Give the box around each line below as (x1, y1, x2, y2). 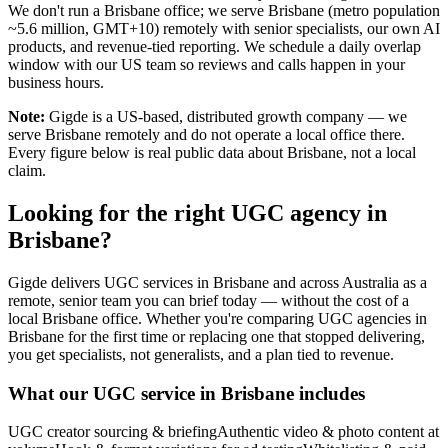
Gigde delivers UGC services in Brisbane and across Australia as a (8, 274, 427, 291)
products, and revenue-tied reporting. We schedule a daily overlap (8, 38, 421, 56)
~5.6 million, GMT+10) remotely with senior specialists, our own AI (8, 20, 440, 38)
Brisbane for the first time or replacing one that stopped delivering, (8, 328, 425, 345)
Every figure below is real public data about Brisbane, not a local (8, 144, 416, 162)
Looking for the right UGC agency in (8, 200, 387, 227)
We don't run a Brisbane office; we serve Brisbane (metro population (8, 2, 440, 20)
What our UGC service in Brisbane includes (8, 382, 365, 404)
